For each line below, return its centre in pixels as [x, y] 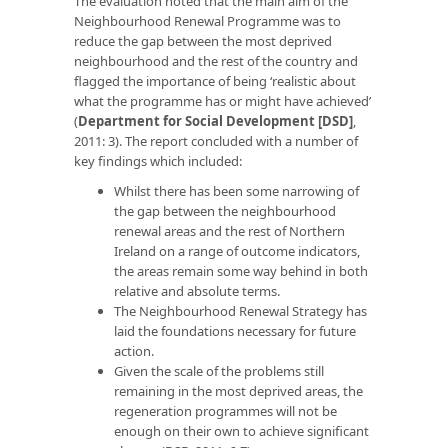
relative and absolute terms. [197, 290]
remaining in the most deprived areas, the [238, 390]
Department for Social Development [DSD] [215, 120]
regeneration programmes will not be [225, 410]
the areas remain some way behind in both [241, 270]
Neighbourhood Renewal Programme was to [207, 20]
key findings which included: [158, 160]
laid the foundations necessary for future [235, 330]
